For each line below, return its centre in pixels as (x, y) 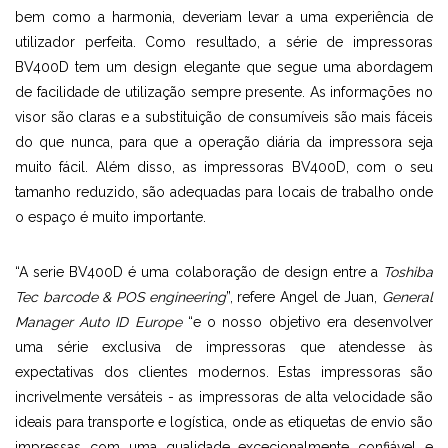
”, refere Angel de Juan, (304, 297)
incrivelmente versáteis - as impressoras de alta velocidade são (224, 397)
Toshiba (408, 272)
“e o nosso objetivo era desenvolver (307, 322)
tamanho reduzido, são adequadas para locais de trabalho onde (224, 192)
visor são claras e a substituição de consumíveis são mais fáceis (224, 117)
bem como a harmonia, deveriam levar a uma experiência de (224, 17)
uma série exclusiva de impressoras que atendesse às (224, 347)
